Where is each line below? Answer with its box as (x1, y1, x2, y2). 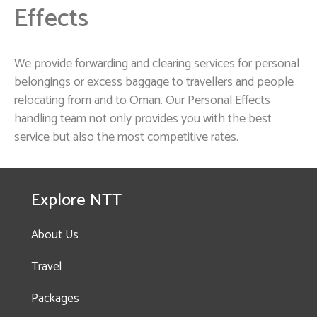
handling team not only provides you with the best (14, 108, 272, 130)
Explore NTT (31, 187, 122, 215)
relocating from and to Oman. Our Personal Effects (14, 90, 270, 112)
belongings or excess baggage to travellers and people (14, 71, 294, 93)
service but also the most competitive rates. (14, 127, 238, 149)
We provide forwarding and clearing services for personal (14, 53, 299, 75)
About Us (31, 225, 79, 246)
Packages (31, 289, 79, 309)
